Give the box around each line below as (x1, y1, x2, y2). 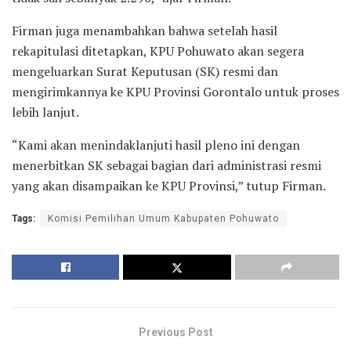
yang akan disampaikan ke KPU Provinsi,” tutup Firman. (12, 176, 326, 194)
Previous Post (138, 325, 213, 338)
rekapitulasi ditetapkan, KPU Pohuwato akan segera (12, 42, 304, 60)
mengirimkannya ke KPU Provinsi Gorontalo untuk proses (12, 82, 339, 100)
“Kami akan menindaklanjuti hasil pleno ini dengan (12, 136, 300, 154)
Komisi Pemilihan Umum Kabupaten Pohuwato (48, 212, 279, 224)
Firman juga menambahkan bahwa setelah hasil (12, 21, 277, 39)
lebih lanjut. (12, 103, 79, 121)
